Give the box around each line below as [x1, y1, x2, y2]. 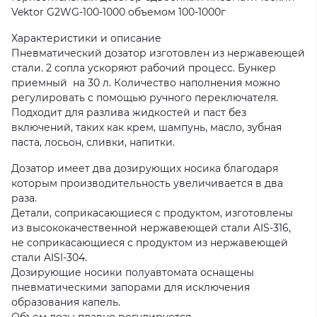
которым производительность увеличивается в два [11, 177, 283, 190]
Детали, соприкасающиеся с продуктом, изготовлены [11, 207, 293, 219]
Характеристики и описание [11, 32, 161, 45]
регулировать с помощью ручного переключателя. [11, 91, 281, 104]
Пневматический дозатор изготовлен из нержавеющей [11, 47, 305, 59]
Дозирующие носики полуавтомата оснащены [11, 266, 254, 279]
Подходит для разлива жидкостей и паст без [11, 106, 246, 119]
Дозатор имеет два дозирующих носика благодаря [11, 162, 278, 175]
